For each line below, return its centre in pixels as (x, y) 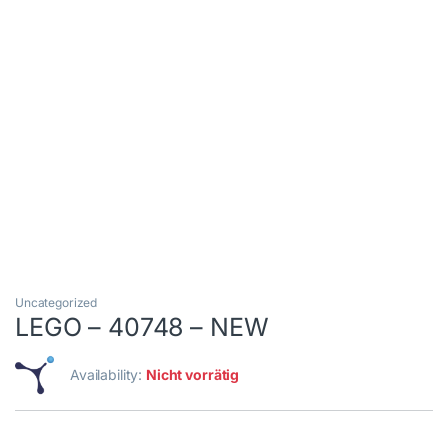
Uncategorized (56, 303)
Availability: (108, 375)
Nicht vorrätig (193, 375)
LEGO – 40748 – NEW (142, 327)
